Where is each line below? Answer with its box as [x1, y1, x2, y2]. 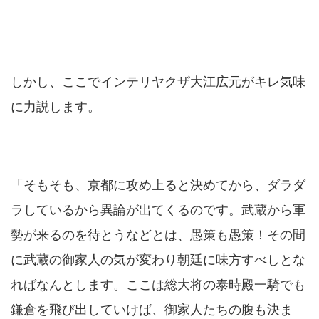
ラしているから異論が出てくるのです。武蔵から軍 [11, 202, 305, 217]
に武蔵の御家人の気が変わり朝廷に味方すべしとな [11, 251, 305, 267]
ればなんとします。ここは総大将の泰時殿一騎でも [11, 276, 305, 292]
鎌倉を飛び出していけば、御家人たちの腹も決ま [11, 301, 293, 317]
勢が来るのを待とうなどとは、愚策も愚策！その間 [11, 226, 305, 242]
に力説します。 [11, 98, 100, 114]
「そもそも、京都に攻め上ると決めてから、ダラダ [11, 177, 305, 192]
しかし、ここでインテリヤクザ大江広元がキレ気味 [11, 73, 305, 89]
